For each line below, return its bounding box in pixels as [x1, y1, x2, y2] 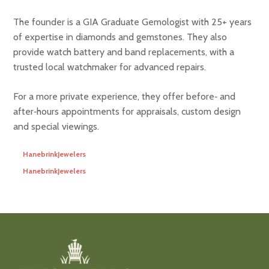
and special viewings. [13, 120, 100, 132]
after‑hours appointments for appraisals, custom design [13, 105, 241, 117]
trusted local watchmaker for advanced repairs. [13, 61, 207, 73]
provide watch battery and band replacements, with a [13, 46, 235, 58]
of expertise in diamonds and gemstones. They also [13, 31, 228, 43]
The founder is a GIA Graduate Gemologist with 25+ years [13, 16, 252, 28]
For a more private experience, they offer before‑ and [13, 90, 236, 102]
